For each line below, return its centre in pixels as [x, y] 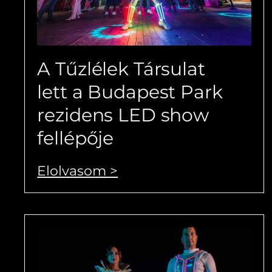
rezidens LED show [123, 115]
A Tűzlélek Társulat [121, 69]
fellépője [76, 138]
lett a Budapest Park [130, 92]
